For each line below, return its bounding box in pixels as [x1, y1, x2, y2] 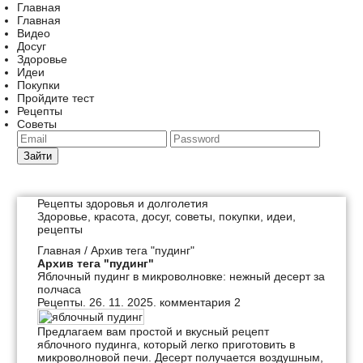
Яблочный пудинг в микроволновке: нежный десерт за [37, 270, 325, 283]
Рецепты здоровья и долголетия [37, 197, 208, 210]
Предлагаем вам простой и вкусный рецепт [37, 325, 269, 338]
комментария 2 [160, 296, 241, 309]
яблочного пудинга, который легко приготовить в [37, 338, 295, 351]
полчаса [37, 283, 81, 296]
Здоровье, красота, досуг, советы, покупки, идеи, [37, 210, 296, 223]
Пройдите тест [17, 92, 94, 105]
